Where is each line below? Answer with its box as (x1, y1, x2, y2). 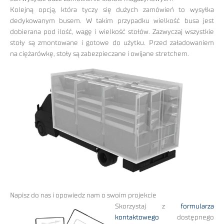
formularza (164, 202, 214, 210)
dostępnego (159, 213, 214, 221)
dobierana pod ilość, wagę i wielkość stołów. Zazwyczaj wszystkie (10, 28, 214, 36)
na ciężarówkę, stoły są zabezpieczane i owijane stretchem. (10, 50, 189, 58)
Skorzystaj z (115, 202, 165, 210)
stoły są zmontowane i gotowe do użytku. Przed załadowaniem (10, 39, 214, 47)
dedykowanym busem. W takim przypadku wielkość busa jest (10, 17, 214, 25)
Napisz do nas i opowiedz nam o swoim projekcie (10, 191, 156, 199)
